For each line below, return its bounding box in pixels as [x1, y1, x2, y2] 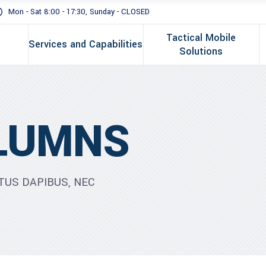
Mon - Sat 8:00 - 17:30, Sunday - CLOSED [8, 7, 150, 17]
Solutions [179, 45, 223, 58]
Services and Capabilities [28, 37, 143, 51]
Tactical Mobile [166, 31, 236, 45]
